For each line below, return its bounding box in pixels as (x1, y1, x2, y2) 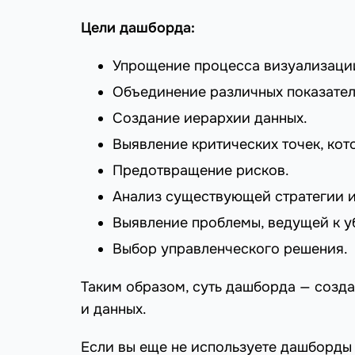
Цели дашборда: (81, 19, 195, 37)
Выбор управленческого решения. (113, 240, 348, 258)
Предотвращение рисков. (113, 162, 289, 180)
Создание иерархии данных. (113, 109, 307, 128)
